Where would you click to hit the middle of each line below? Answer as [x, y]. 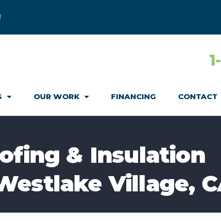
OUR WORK [56, 96]
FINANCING [133, 96]
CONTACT [198, 96]
